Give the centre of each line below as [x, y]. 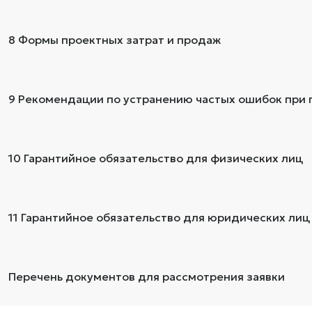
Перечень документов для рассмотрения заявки [147, 276]
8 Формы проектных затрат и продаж [115, 39]
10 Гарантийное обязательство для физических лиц [156, 158]
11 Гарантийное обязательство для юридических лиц [159, 217]
